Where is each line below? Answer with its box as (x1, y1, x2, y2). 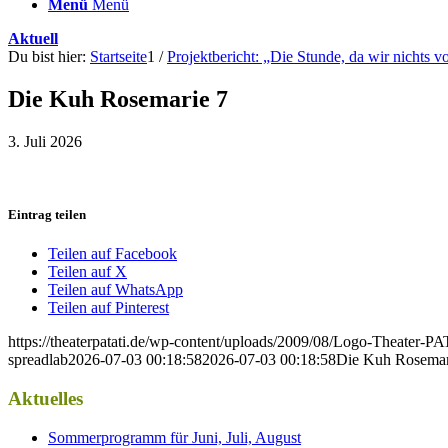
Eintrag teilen (8, 206, 86, 222)
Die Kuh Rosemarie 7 (8, 85, 228, 112)
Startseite (90, 48, 147, 65)
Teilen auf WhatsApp (48, 281, 183, 299)
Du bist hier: (8, 48, 86, 65)
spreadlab (8, 351, 68, 369)
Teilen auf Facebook (48, 245, 177, 263)
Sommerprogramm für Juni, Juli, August (48, 428, 301, 446)
